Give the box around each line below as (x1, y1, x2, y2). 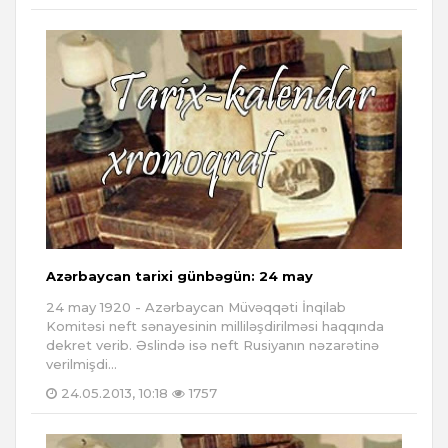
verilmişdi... (46, 355, 117, 372)
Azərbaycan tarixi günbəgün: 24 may (46, 267, 313, 284)
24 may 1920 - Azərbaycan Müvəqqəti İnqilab (46, 298, 346, 315)
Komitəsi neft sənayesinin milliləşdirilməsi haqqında (46, 317, 384, 334)
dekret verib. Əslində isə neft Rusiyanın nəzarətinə (46, 336, 379, 353)
